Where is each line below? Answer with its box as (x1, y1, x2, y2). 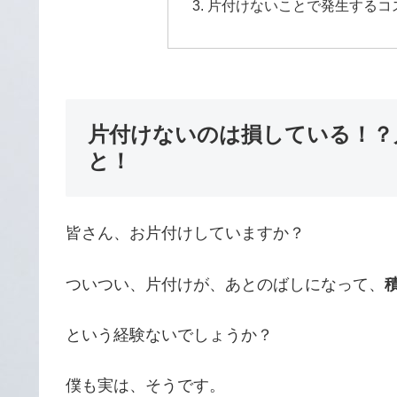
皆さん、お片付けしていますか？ (66, 224, 305, 243)
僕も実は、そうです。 (66, 376, 225, 394)
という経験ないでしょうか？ (66, 325, 273, 344)
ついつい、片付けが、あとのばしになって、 (66, 275, 385, 293)
